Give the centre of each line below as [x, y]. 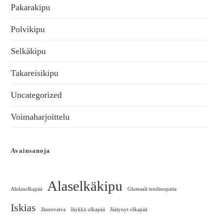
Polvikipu [28, 29]
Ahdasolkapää [27, 189]
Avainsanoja [31, 151]
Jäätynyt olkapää [129, 210]
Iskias [24, 208]
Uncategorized [36, 95]
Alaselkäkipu [85, 186]
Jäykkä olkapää [88, 210]
